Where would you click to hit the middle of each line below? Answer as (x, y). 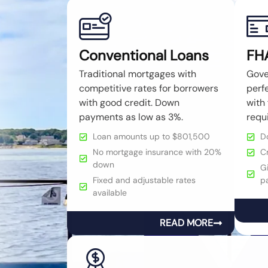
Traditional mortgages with (138, 74)
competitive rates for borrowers (149, 89)
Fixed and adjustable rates (144, 180)
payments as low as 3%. (131, 117)
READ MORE (186, 223)
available (109, 193)
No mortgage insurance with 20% (157, 152)
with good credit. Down (129, 103)
